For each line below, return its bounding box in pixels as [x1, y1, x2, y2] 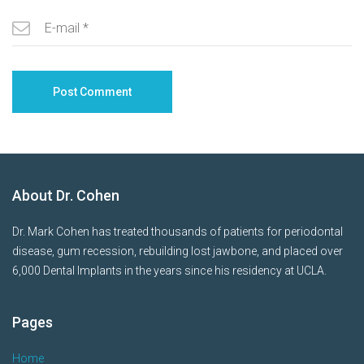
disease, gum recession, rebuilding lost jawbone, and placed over [12, 244, 343, 258]
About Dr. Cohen [12, 186, 119, 204]
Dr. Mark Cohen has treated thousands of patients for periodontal [12, 224, 343, 238]
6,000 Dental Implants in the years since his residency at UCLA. [12, 263, 327, 277]
